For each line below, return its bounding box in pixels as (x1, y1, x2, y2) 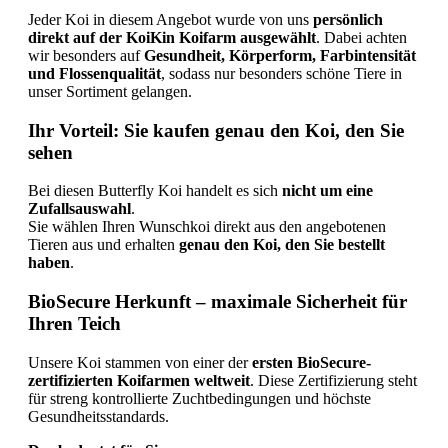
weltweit (194, 371, 250, 389)
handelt (186, 182, 236, 200)
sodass (169, 64, 214, 82)
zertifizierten (28, 371, 117, 389)
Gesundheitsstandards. (28, 407, 169, 425)
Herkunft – (115, 291, 211, 313)
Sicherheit (296, 291, 382, 313)
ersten (252, 353, 297, 371)
